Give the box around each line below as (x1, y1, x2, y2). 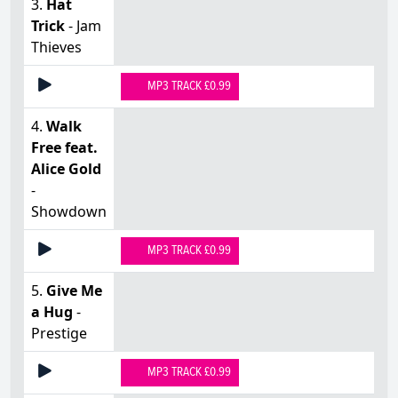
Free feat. (31, 137, 98, 157)
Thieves (31, 36, 82, 57)
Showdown (31, 201, 107, 221)
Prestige (31, 322, 87, 343)
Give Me (46, 280, 102, 300)
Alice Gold (31, 158, 101, 179)
